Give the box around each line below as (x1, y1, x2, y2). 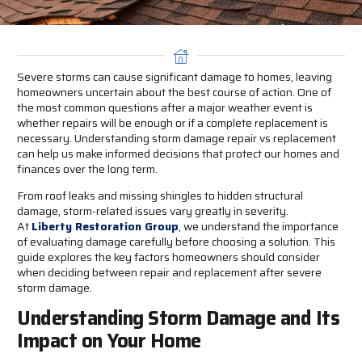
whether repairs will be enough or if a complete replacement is (17, 113, 328, 132)
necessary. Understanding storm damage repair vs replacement (17, 128, 336, 147)
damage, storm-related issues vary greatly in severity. (17, 201, 288, 220)
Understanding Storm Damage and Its (17, 303, 339, 335)
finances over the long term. (17, 159, 158, 178)
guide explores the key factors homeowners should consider (17, 247, 320, 266)
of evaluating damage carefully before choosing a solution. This (17, 232, 335, 250)
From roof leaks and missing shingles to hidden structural (17, 186, 303, 204)
